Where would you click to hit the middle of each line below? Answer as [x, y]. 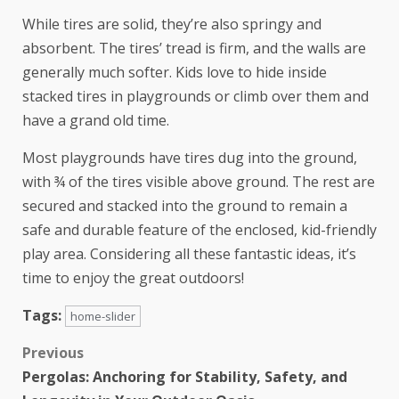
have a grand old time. [96, 121]
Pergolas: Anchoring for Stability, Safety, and [185, 377]
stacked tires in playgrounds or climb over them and [195, 97]
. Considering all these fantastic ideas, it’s [220, 254]
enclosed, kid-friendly [306, 230]
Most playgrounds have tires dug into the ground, [190, 158]
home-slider [103, 317]
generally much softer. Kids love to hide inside [175, 73]
